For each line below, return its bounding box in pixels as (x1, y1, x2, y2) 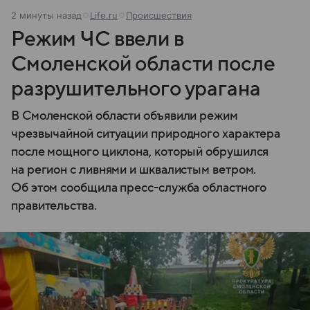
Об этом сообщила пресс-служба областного (11, 181, 267, 194)
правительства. (11, 199, 97, 212)
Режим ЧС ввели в (11, 27, 184, 51)
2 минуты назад (11, 9, 82, 21)
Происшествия (126, 9, 192, 21)
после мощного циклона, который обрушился (11, 145, 269, 158)
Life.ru (90, 9, 118, 21)
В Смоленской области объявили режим (11, 109, 238, 122)
